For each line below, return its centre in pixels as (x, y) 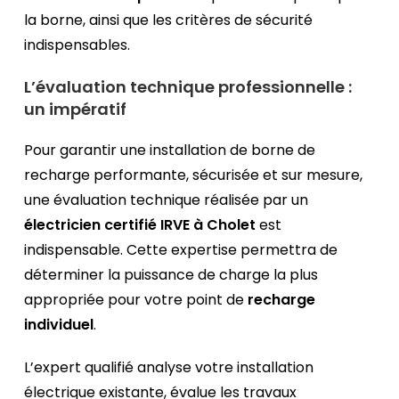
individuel (59, 325)
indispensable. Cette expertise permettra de (181, 250)
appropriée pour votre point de (136, 300)
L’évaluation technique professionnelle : (188, 87)
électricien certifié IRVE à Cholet (140, 225)
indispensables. (77, 45)
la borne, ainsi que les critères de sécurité (169, 20)
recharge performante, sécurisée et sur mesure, (194, 175)
